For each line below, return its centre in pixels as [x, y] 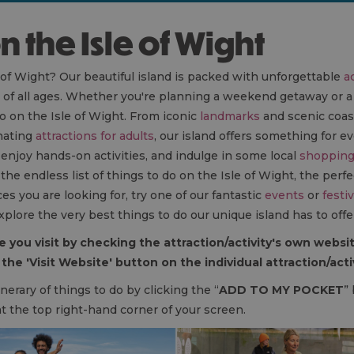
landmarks [230, 116]
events [284, 195]
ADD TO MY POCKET [281, 290]
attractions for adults [95, 136]
